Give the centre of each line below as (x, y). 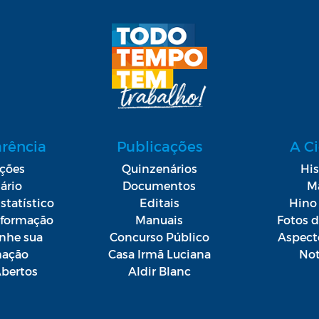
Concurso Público (159, 237)
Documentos (159, 186)
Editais (159, 203)
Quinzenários (159, 169)
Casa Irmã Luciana (159, 254)
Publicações (159, 146)
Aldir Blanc (159, 271)
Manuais (159, 220)
